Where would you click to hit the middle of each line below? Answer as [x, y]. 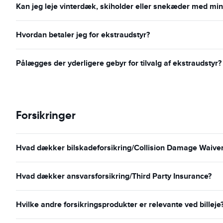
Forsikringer [46, 115]
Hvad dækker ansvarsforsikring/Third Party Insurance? [114, 176]
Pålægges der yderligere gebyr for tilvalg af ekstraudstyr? [119, 63]
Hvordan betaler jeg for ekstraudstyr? [83, 35]
